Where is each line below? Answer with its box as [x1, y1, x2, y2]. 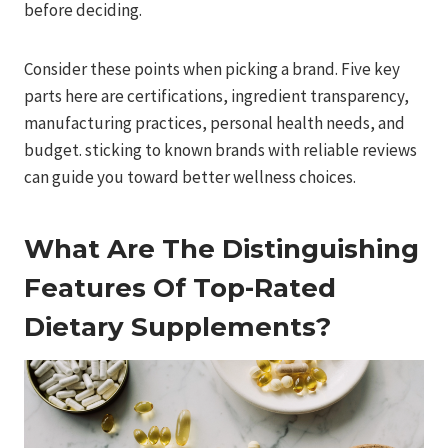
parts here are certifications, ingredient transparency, [24, 85, 409, 108]
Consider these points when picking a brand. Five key [24, 58, 400, 81]
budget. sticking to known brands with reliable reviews [24, 139, 417, 162]
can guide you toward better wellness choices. [24, 166, 356, 189]
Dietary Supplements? [24, 311, 331, 344]
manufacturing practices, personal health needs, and [24, 112, 405, 135]
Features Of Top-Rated [24, 272, 336, 305]
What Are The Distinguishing [24, 233, 419, 266]
